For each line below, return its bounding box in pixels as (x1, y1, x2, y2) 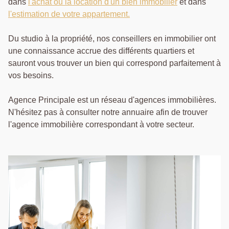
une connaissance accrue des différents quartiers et (8, 47, 194, 56)
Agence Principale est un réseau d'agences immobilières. (8, 96, 216, 105)
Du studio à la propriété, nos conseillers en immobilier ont (8, 34, 216, 43)
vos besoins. (8, 71, 54, 80)
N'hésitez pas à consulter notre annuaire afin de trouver (8, 108, 208, 117)
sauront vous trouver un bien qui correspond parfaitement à (8, 59, 221, 68)
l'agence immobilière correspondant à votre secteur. (8, 120, 194, 129)
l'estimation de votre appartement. (8, 10, 130, 19)
